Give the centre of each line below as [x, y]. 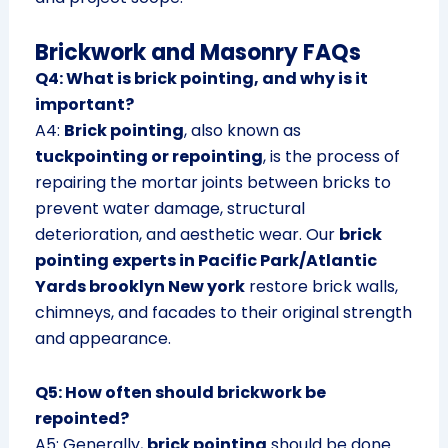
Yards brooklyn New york [139, 287]
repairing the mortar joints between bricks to [212, 183]
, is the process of [331, 157]
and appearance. [102, 339]
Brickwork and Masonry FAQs [197, 53]
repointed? [81, 419]
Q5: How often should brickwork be [180, 393]
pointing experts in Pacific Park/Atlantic [205, 261]
